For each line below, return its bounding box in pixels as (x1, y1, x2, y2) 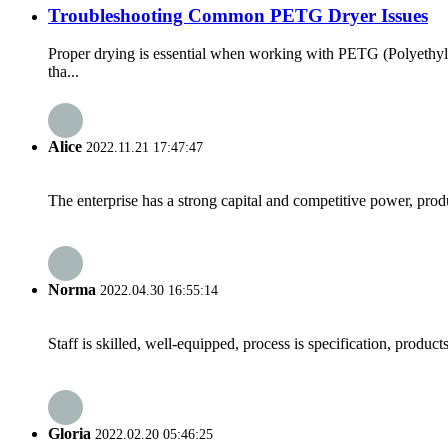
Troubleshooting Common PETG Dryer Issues (48, 4, 428, 26)
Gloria (48, 424, 91, 442)
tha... (48, 63, 79, 81)
